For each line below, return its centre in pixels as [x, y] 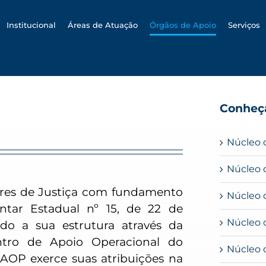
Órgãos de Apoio [183, 25]
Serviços [244, 25]
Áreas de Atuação [103, 25]
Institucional [31, 25]
